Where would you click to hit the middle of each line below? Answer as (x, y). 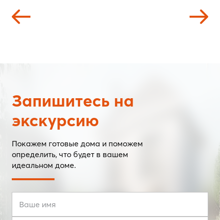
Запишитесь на (73, 71)
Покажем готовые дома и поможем (77, 114)
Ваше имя (38, 175)
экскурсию (55, 91)
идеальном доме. (44, 135)
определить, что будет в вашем (70, 124)
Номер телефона (51, 199)
